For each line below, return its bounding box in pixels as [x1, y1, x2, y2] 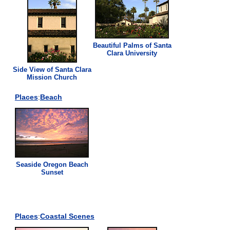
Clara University [107, 49, 158, 57]
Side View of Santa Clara [12, 65, 91, 73]
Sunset [41, 168, 63, 176]
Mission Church [27, 73, 78, 81]
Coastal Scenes [40, 212, 94, 220]
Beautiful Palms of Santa [92, 41, 171, 49]
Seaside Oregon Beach [15, 160, 88, 168]
